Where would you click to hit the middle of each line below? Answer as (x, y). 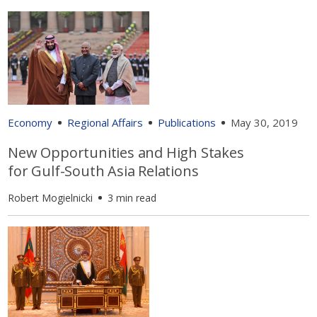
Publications (187, 123)
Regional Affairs (105, 123)
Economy (30, 123)
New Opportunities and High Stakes (126, 153)
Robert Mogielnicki (51, 198)
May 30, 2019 (265, 123)
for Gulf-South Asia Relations (103, 171)
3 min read (132, 198)
